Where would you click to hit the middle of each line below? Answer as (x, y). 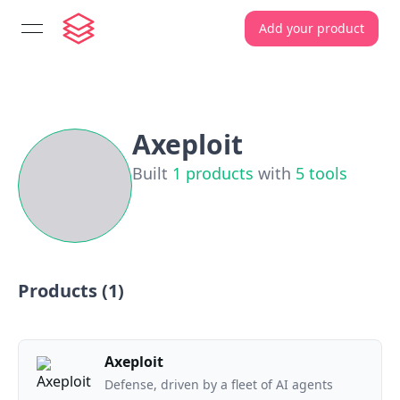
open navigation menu (107, 38)
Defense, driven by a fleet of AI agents (219, 384)
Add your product (312, 28)
